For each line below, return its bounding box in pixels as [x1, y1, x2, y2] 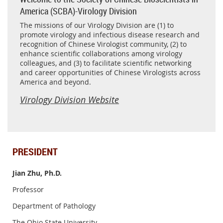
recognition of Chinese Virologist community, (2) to [20, 39, 187, 49]
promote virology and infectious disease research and [20, 30, 200, 40]
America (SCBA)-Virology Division [20, 5, 137, 17]
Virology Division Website [20, 94, 119, 106]
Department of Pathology [12, 201, 96, 211]
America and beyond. [20, 77, 91, 87]
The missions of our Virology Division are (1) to [20, 20, 174, 30]
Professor [12, 185, 44, 195]
